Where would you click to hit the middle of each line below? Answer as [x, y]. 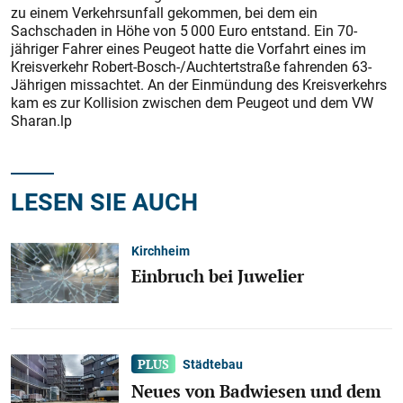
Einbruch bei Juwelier [218, 276]
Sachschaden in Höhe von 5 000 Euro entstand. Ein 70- [184, 31]
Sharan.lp [41, 121]
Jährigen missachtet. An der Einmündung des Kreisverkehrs [199, 85]
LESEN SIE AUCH [104, 201]
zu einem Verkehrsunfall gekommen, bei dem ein [164, 13]
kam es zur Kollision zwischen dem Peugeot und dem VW [192, 103]
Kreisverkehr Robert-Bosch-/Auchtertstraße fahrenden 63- [191, 67]
